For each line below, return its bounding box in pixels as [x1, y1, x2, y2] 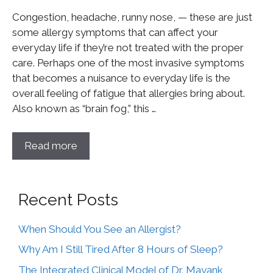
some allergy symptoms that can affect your [12, 26, 218, 38]
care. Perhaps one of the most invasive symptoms [12, 57, 244, 69]
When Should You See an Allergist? [18, 222, 181, 235]
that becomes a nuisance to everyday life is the [12, 72, 230, 84]
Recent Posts [18, 190, 118, 209]
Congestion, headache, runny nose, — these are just [12, 11, 252, 23]
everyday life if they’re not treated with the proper [12, 41, 244, 54]
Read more [24, 139, 77, 152]
